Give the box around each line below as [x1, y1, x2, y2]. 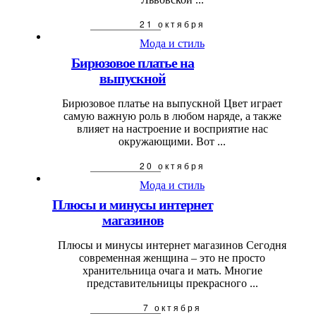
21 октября [139, 18, 205, 30]
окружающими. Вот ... [119, 135, 226, 148]
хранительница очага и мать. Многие [82, 265, 262, 277]
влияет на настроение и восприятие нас [76, 123, 268, 135]
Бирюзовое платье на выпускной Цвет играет [62, 97, 282, 110]
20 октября [139, 159, 205, 172]
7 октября [142, 301, 202, 314]
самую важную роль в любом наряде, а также [63, 110, 281, 123]
